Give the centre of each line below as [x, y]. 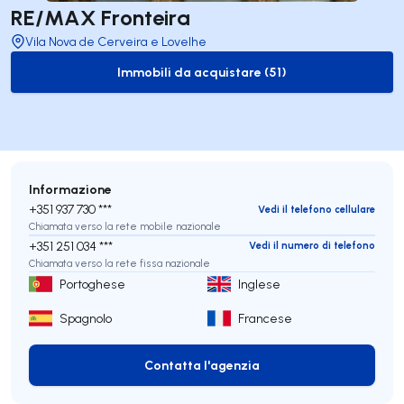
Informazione [70, 189]
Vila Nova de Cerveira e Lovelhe [116, 41]
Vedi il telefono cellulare [317, 209]
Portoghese [92, 284]
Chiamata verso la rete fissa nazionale [119, 263]
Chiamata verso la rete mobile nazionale [125, 226]
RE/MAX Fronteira [101, 17]
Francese [265, 318]
